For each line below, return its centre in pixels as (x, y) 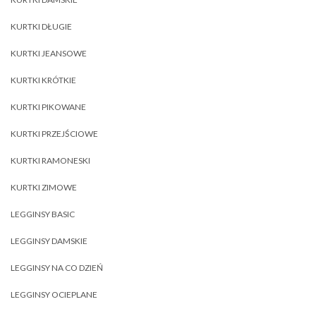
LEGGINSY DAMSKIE (49, 241)
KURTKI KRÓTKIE (43, 80)
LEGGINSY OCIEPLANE (54, 294)
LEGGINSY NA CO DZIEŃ (57, 267)
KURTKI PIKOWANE (48, 107)
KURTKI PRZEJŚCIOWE (54, 133)
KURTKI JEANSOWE (49, 53)
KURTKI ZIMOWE (44, 187)
